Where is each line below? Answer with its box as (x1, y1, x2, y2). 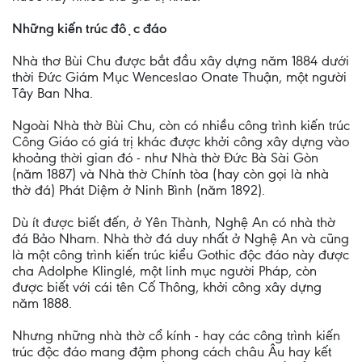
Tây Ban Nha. (12, 85, 93, 101)
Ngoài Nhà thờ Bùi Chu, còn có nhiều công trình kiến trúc (12, 117, 350, 133)
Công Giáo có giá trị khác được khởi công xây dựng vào (12, 133, 349, 149)
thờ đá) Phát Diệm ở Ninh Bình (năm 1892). (12, 182, 265, 198)
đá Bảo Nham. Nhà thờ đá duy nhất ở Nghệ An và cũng (12, 230, 349, 246)
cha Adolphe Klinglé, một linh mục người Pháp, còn (12, 263, 317, 279)
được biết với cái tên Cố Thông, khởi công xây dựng (12, 279, 322, 295)
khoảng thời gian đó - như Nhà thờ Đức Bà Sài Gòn (12, 149, 318, 166)
